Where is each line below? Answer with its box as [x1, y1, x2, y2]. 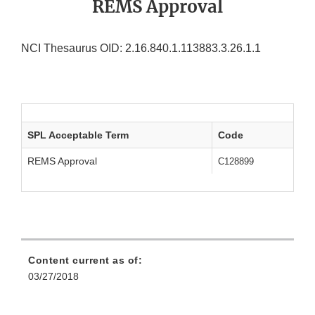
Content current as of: [28, 255, 142, 266]
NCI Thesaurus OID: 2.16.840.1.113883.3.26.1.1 [21, 42, 261, 55]
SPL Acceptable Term [27, 129, 129, 141]
